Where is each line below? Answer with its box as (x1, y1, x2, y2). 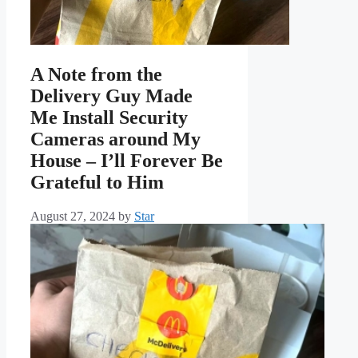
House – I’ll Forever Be (30, 150, 223, 172)
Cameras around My (30, 129, 201, 150)
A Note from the (30, 64, 162, 86)
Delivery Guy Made (30, 86, 193, 107)
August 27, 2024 (30, 209, 115, 224)
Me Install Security (30, 107, 188, 129)
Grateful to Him (30, 172, 164, 193)
